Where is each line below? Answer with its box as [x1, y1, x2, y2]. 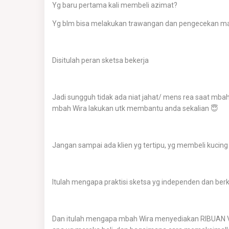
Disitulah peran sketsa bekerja [52, 56, 149, 64]
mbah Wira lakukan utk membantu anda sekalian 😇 [52, 104, 218, 112]
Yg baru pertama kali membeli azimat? [52, 1, 177, 9]
